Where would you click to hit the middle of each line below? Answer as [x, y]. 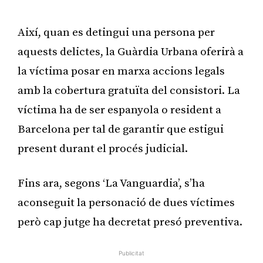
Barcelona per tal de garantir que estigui [121, 129]
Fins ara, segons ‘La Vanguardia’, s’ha [111, 183]
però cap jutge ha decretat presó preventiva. [130, 222]
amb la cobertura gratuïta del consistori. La [129, 90]
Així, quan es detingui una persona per [116, 32]
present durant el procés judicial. [103, 149]
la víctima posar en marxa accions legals [121, 71]
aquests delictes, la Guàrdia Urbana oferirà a [131, 52]
